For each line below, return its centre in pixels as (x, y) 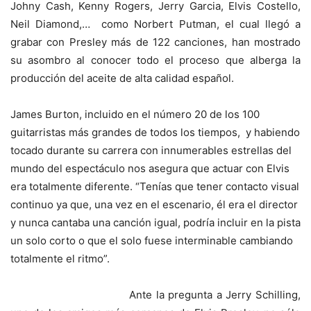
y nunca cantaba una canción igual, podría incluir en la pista (155, 222)
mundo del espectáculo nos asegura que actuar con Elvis (150, 168)
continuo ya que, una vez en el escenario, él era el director (154, 204)
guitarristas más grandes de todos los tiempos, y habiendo (155, 132)
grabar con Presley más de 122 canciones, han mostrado (155, 42)
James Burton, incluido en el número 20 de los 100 (135, 114)
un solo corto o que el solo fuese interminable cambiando (152, 241)
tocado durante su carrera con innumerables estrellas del (151, 150)
